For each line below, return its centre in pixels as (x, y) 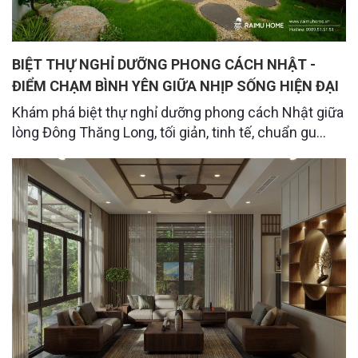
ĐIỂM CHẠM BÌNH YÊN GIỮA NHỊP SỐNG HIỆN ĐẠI (175, 86)
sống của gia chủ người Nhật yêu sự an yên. (149, 153)
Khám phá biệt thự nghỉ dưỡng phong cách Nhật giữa (178, 113)
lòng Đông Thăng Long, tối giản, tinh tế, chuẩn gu (164, 133)
